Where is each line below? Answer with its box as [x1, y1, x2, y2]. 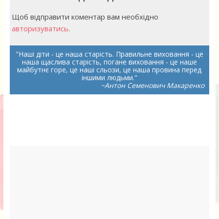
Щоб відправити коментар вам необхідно [11, 11, 158, 22]
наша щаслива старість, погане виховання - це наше [22, 57, 197, 66]
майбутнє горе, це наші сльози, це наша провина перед [17, 65, 202, 74]
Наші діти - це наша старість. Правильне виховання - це [18, 49, 203, 59]
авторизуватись [11, 23, 68, 33]
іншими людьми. [81, 72, 134, 82]
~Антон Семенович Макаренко [101, 80, 205, 90]
